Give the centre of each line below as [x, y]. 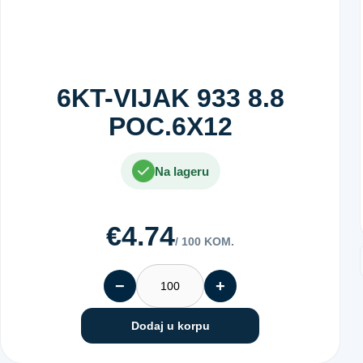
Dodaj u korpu [170, 326]
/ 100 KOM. [205, 241]
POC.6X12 [170, 126]
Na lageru [181, 171]
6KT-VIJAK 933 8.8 [170, 98]
